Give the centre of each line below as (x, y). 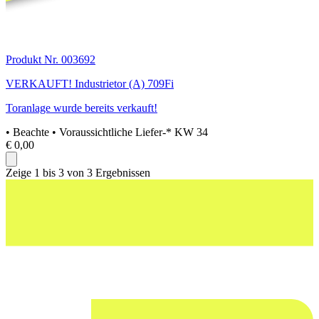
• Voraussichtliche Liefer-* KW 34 (130, 132)
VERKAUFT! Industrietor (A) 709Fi (90, 84)
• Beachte (29, 132)
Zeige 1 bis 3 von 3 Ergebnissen (78, 173)
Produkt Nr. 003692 (51, 60)
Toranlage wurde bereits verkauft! (82, 108)
